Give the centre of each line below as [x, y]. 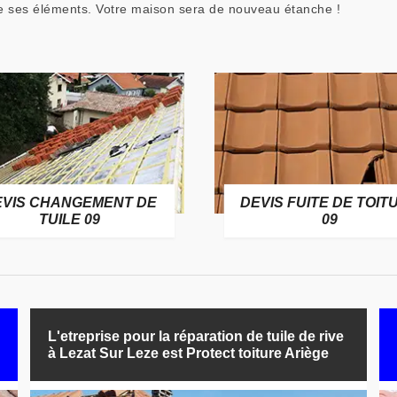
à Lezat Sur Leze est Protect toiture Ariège [188, 353]
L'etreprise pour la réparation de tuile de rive [195, 336]
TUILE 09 [70, 219]
